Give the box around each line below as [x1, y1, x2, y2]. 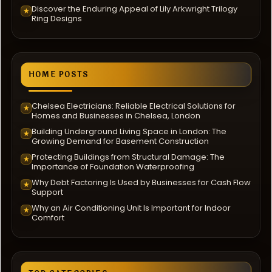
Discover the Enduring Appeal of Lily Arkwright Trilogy [32, 2, 237, 15]
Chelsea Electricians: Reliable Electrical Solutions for [32, 100, 236, 112]
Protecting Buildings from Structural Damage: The [32, 151, 225, 163]
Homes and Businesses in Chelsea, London [32, 109, 200, 121]
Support [32, 186, 63, 198]
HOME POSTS [29, 69, 88, 80]
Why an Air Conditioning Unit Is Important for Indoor [32, 202, 231, 214]
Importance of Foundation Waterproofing [32, 160, 194, 172]
